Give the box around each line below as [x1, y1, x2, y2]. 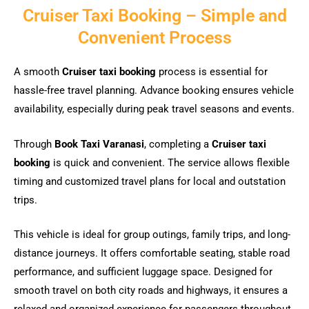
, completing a [144, 137, 212, 150]
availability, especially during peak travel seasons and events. [14, 103, 295, 116]
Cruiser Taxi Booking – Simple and [22, 6, 287, 26]
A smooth [14, 66, 62, 79]
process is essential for [156, 66, 268, 79]
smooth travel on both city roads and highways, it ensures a [14, 284, 288, 297]
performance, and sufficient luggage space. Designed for [14, 266, 272, 279]
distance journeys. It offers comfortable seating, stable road [14, 247, 290, 260]
